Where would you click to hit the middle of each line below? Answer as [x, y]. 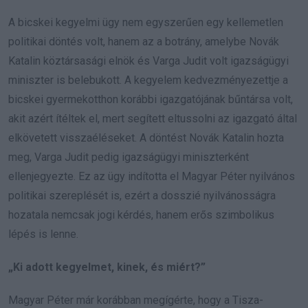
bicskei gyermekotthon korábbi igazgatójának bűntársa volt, [151, 99]
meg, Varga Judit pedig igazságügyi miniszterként [129, 157]
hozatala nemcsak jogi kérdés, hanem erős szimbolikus [141, 214]
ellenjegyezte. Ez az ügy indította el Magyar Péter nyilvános [152, 176]
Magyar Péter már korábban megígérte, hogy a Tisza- [136, 300]
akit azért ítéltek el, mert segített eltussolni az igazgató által [153, 118]
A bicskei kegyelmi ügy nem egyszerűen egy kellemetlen [146, 22]
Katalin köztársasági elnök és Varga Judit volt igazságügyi [148, 60]
